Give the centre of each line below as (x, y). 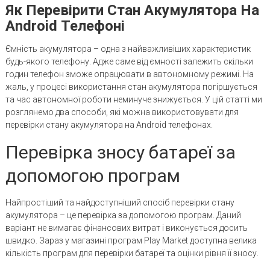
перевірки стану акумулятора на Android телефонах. (109, 125)
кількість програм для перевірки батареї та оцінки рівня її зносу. (132, 253)
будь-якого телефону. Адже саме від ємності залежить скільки (129, 61)
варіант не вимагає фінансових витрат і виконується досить (126, 228)
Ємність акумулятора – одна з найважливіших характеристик (128, 49)
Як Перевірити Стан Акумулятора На (132, 10)
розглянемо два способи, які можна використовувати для (122, 112)
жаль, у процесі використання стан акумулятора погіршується (131, 87)
